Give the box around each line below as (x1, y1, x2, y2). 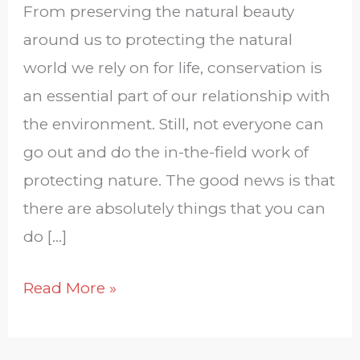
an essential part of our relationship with (23, 85, 331, 105)
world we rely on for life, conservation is (23, 57, 323, 77)
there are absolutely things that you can (23, 198, 326, 218)
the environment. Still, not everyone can (23, 113, 325, 133)
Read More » (23, 277, 117, 297)
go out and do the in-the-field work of (23, 141, 309, 162)
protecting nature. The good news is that (23, 170, 336, 190)
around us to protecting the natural (23, 29, 293, 49)
